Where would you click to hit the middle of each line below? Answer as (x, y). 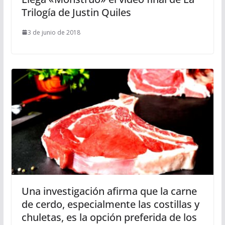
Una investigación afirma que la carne (109, 191)
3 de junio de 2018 (54, 32)
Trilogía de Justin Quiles (76, 12)
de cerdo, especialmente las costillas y (110, 204)
